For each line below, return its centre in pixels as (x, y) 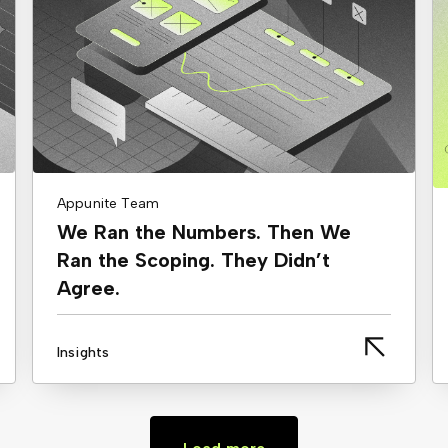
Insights (83, 353)
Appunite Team (108, 204)
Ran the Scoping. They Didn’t (193, 260)
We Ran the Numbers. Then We (204, 232)
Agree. (88, 288)
